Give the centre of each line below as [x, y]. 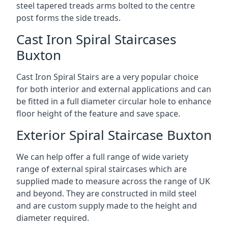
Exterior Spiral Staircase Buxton [114, 135]
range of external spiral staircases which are [102, 169]
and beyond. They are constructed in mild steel [106, 193]
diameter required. [53, 218]
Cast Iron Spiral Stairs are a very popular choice [107, 77]
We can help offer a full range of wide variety [102, 157]
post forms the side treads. [68, 18]
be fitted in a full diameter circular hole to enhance [114, 101]
